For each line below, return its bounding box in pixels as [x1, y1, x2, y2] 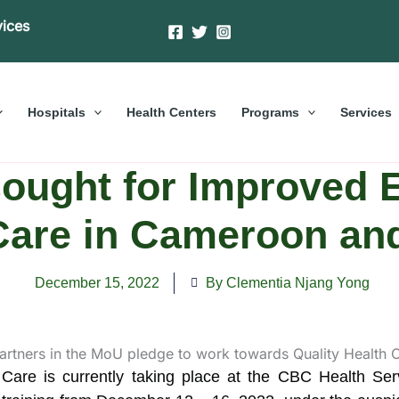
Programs [241, 104, 299, 119]
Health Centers [126, 104, 216, 119]
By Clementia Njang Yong [206, 274, 370, 290]
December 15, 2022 [35, 274, 159, 290]
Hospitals [27, 104, 85, 119]
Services [340, 104, 393, 119]
